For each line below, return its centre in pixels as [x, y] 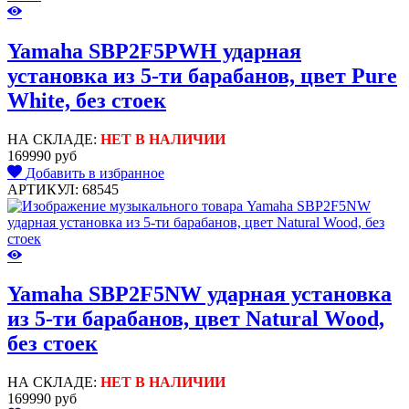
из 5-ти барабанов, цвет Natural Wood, [196, 319]
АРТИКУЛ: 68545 [63, 189]
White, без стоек [87, 100]
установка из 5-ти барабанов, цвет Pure [202, 75]
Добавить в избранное [95, 173]
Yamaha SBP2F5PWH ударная [154, 51]
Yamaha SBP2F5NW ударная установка [199, 294]
